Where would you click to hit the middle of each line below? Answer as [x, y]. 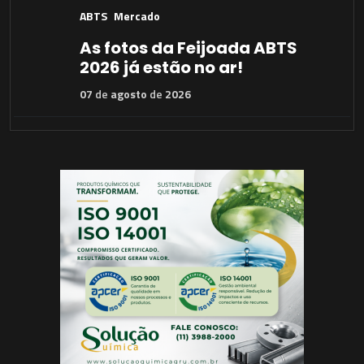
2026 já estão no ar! [161, 67]
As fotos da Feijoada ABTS [188, 48]
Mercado [136, 15]
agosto [128, 93]
